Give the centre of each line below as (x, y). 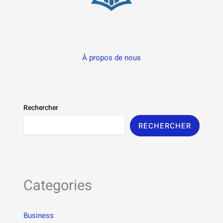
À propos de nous (111, 57)
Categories (58, 185)
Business (39, 216)
